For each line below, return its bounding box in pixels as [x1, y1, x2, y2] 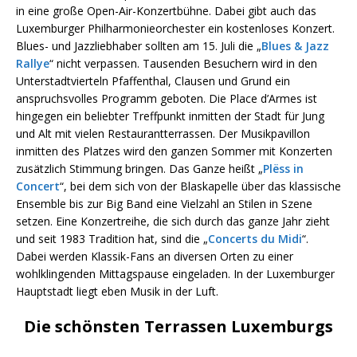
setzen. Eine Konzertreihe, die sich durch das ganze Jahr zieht [16, 214, 330, 229]
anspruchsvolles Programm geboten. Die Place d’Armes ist [16, 91, 317, 106]
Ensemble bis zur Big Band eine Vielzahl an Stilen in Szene [16, 196, 312, 211]
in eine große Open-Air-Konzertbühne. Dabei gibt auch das [16, 3, 316, 18]
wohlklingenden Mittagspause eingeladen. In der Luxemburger [16, 266, 335, 281]
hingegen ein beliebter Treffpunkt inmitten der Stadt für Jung [16, 108, 324, 124]
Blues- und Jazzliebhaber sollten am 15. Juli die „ [16, 38, 261, 53]
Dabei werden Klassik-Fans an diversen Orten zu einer [16, 249, 293, 264]
